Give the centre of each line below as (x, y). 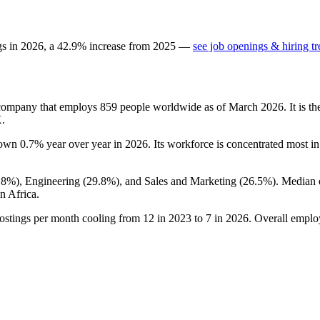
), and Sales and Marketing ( (179, 181)
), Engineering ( (51, 181)
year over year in (84, 144)
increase (107, 46)
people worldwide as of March (189, 106)
